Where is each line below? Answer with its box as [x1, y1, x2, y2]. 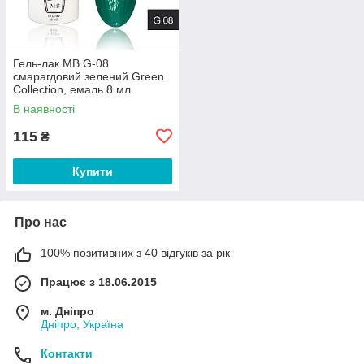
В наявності [13, 102, 75, 115]
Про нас [15, 214, 67, 229]
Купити [72, 164, 113, 178]
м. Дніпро [41, 304, 94, 318]
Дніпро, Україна [41, 317, 123, 331]
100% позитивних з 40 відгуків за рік [41, 245, 230, 259]
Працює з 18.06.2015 [41, 275, 157, 288]
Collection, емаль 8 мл [13, 82, 131, 96]
